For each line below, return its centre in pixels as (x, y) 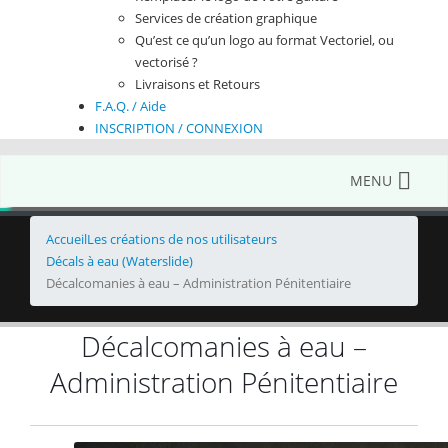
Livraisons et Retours (197, 83)
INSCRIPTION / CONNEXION (179, 127)
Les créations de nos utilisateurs (182, 238)
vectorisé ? (166, 61)
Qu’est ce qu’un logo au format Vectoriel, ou (264, 39)
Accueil (66, 238)
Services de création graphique (226, 17)
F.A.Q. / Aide (130, 105)
